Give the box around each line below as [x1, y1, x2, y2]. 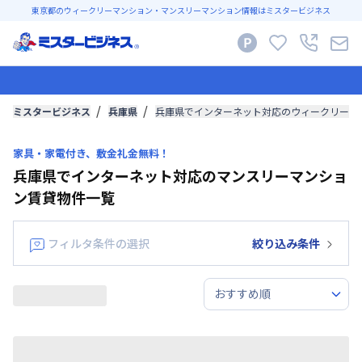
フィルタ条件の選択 [48, 234, 149, 251]
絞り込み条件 [252, 234, 320, 251]
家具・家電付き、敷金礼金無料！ [13, 145, 170, 161]
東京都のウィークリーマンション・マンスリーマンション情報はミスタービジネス [32, 4, 330, 16]
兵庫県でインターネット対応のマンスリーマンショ [13, 164, 347, 186]
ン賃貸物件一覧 [13, 186, 115, 208]
